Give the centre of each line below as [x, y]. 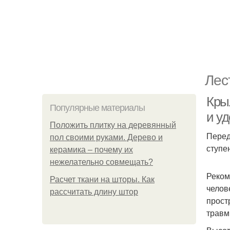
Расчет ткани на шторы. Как [102, 179]
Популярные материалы [97, 108]
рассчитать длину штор [94, 192]
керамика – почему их [91, 150]
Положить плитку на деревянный [113, 125]
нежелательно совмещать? [101, 162]
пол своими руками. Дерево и [106, 137]
